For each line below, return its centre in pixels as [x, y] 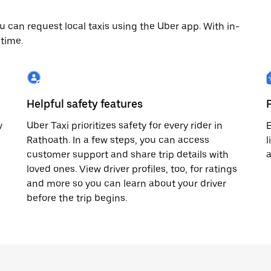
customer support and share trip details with [128, 155]
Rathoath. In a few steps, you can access [118, 140]
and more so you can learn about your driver [126, 184]
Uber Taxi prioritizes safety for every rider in [125, 126]
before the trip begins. [77, 198]
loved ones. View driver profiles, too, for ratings [132, 169]
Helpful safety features [85, 104]
